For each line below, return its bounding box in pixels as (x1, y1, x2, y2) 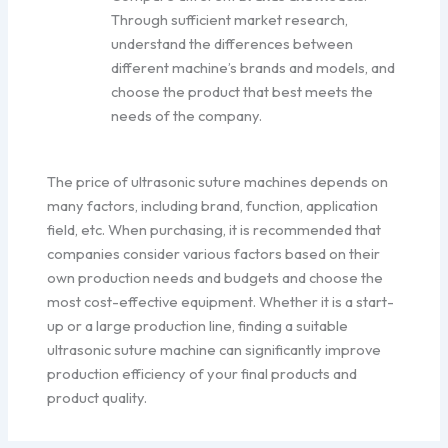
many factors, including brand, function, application (47, 195, 379, 215)
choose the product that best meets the (111, 81, 374, 101)
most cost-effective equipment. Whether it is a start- (47, 291, 395, 311)
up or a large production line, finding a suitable (47, 315, 349, 335)
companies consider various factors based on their (47, 243, 381, 263)
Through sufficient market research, (111, 9, 349, 29)
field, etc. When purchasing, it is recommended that (47, 219, 382, 239)
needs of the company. (111, 105, 263, 125)
